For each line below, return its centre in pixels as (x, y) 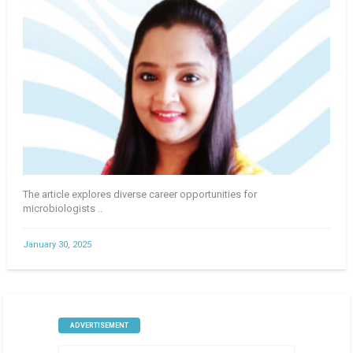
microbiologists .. (62, 208)
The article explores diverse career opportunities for (139, 194)
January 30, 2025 (57, 244)
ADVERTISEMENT (99, 325)
